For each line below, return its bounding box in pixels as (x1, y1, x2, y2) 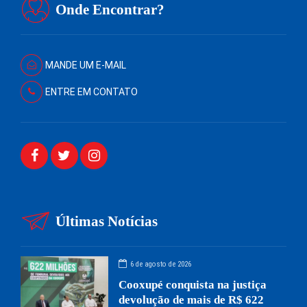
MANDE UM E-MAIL (45, 60, 126, 71)
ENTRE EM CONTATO (45, 86, 138, 98)
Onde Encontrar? (56, 1, 165, 19)
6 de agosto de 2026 (130, 260, 192, 269)
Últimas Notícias (56, 213, 158, 230)
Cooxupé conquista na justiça (119, 278, 267, 291)
